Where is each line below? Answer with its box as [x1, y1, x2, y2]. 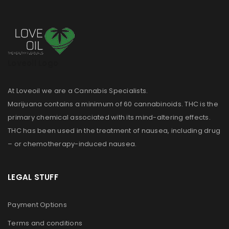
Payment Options [8, 199, 67, 210]
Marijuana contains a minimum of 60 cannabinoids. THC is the [8, 99, 218, 109]
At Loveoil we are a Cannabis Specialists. [8, 85, 148, 96]
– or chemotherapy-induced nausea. [8, 139, 137, 149]
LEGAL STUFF [8, 171, 58, 182]
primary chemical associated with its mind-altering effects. [8, 112, 211, 122]
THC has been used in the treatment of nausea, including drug [8, 125, 220, 135]
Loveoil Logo [8, 57, 58, 68]
